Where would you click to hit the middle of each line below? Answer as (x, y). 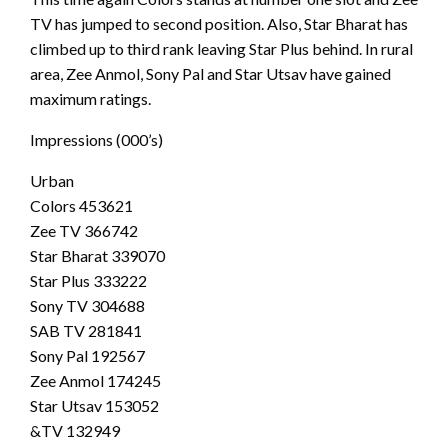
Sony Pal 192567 (87, 356)
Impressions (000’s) (96, 140)
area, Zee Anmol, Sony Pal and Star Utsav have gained (210, 74)
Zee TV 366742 (84, 231)
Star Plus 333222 (88, 281)
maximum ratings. (90, 99)
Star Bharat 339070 (97, 256)
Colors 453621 (81, 206)
